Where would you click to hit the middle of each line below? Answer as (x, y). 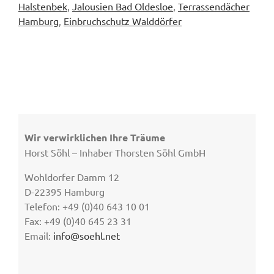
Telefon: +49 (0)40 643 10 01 (87, 206)
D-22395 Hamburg (65, 192)
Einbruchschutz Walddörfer (123, 21)
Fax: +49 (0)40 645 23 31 (78, 221)
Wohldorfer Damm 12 (72, 177)
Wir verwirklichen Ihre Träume (95, 138)
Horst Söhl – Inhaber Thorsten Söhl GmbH (115, 153)
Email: (39, 236)
